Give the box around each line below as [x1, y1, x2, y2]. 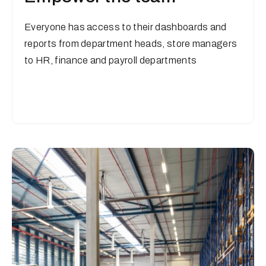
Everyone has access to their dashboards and [24, 22, 227, 32]
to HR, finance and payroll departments [24, 55, 197, 65]
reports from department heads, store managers [24, 39, 237, 49]
